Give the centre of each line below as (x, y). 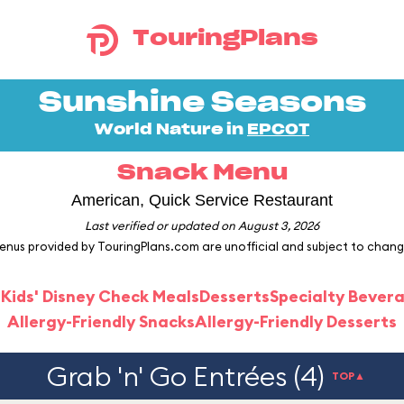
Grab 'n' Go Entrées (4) (185, 376)
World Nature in (171, 130)
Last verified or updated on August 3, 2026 (202, 225)
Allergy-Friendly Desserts (296, 321)
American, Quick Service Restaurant (202, 200)
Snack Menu (202, 173)
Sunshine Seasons (202, 103)
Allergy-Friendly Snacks (101, 321)
